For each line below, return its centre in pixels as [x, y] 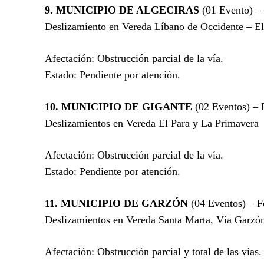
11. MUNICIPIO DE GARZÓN [116, 203]
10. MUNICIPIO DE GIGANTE [118, 106]
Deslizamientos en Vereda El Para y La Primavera [152, 123]
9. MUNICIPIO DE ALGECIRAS [122, 10]
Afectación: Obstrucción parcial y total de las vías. [153, 251]
